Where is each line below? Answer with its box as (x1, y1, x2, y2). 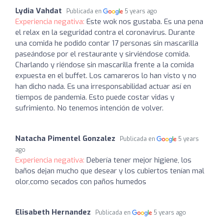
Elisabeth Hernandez (15, 207, 91, 217)
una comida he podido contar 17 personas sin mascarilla (15, 38, 198, 48)
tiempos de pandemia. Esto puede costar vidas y (15, 92, 174, 102)
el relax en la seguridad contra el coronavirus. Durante (15, 27, 195, 37)
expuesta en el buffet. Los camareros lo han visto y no (15, 71, 196, 81)
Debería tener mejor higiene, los (86, 155, 192, 165)
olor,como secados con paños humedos (15, 177, 146, 187)
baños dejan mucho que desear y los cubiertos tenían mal (15, 166, 204, 176)
